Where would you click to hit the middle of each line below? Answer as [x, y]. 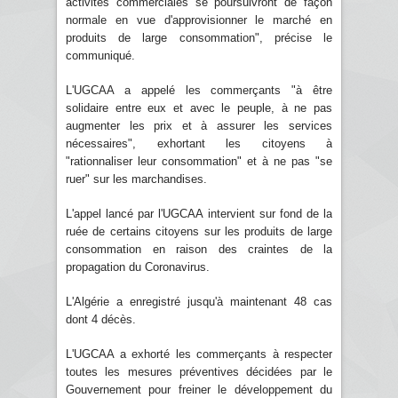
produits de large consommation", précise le [199, 37]
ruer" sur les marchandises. [136, 179]
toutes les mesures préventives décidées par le [199, 371]
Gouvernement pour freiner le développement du [199, 389]
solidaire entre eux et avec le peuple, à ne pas [199, 107]
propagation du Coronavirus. [138, 267]
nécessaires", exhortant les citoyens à [199, 143]
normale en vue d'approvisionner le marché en [199, 20]
